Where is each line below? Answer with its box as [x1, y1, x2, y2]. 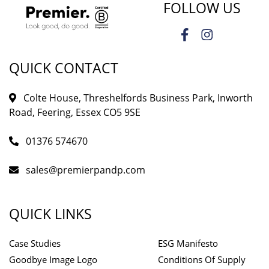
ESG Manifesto [158, 237, 218, 250]
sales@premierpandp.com [26, 163, 145, 177]
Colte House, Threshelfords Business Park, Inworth [21, 91, 253, 105]
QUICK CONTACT [9, 58, 118, 78]
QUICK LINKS [9, 204, 92, 224]
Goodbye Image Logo [9, 253, 97, 266]
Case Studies [9, 237, 61, 250]
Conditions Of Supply [158, 253, 246, 266]
